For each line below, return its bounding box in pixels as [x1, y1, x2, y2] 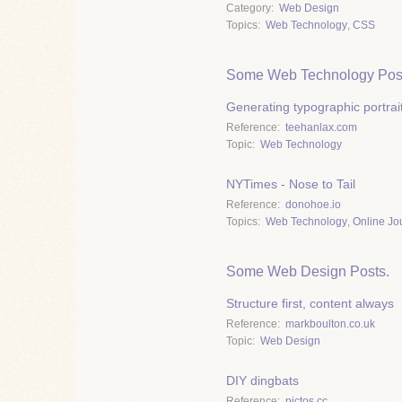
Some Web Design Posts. [226, 264, 389, 280]
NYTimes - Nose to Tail [226, 177, 355, 192]
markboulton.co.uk [285, 317, 375, 330]
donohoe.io [285, 197, 341, 211]
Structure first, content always [226, 295, 394, 310]
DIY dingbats [226, 373, 299, 389]
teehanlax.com [285, 120, 357, 134]
